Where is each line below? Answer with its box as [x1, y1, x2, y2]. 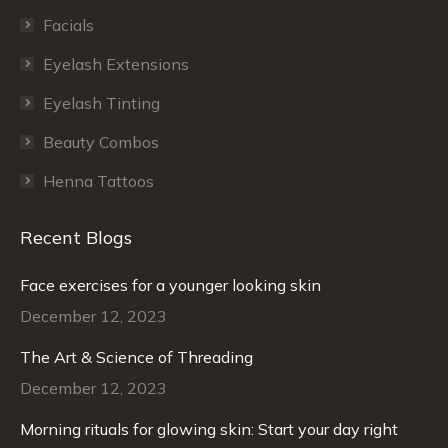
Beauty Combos [43, 131, 159, 152]
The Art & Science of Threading [20, 346, 253, 367]
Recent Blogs [20, 225, 132, 249]
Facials [43, 14, 94, 35]
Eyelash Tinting [43, 92, 160, 113]
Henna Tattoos [43, 170, 154, 191]
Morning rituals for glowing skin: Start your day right [20, 418, 398, 439]
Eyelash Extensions [43, 53, 189, 74]
